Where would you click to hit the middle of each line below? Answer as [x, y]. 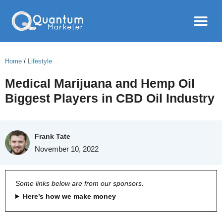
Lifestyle [40, 61]
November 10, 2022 [67, 149]
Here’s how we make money [69, 196]
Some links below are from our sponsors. [80, 183]
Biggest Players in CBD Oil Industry [110, 98]
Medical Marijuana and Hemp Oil [100, 83]
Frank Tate [53, 136]
